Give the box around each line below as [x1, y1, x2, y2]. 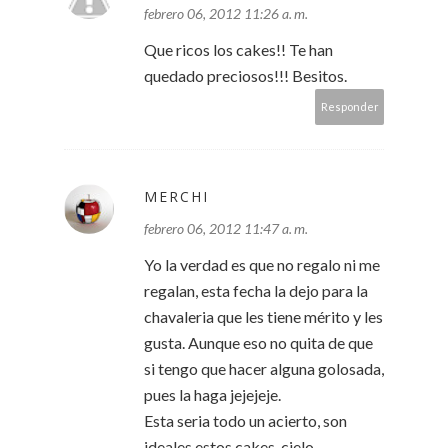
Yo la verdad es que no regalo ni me [144, 255, 380, 275]
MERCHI [144, 187, 209, 207]
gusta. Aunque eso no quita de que [144, 333, 373, 353]
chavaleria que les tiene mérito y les [144, 307, 383, 327]
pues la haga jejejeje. [144, 385, 281, 405]
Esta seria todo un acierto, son [144, 411, 347, 431]
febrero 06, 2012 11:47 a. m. [144, 220, 308, 238]
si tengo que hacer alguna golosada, [144, 359, 384, 379]
